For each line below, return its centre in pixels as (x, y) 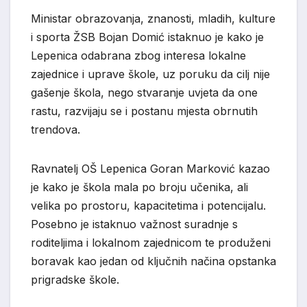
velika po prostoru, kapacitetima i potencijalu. (148, 205)
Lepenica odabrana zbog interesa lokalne (138, 55)
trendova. (56, 129)
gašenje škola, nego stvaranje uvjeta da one (144, 92)
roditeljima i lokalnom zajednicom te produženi (151, 242)
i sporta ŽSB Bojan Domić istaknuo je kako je (147, 37)
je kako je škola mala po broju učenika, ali (139, 187)
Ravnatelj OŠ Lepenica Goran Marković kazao (150, 168)
